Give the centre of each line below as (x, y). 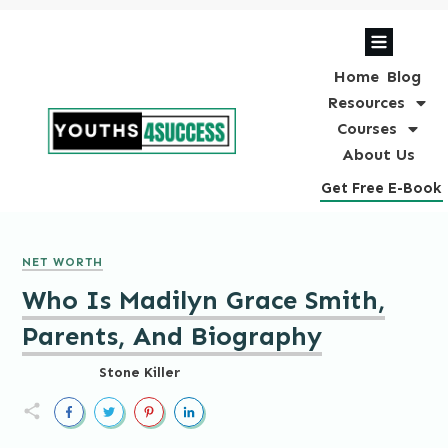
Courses (366, 128)
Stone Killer (139, 372)
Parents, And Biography (172, 336)
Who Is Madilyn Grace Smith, (203, 300)
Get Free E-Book (381, 187)
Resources (367, 102)
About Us (379, 154)
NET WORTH (62, 261)
